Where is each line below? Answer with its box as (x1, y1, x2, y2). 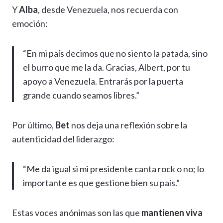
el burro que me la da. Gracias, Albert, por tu (23, 61, 190, 73)
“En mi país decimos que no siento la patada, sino (23, 47, 208, 59)
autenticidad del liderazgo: (12, 133, 114, 144)
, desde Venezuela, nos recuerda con (38, 3, 178, 15)
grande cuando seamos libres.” (23, 89, 139, 101)
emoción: (12, 17, 48, 29)
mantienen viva (141, 207, 203, 218)
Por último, (12, 119, 55, 130)
